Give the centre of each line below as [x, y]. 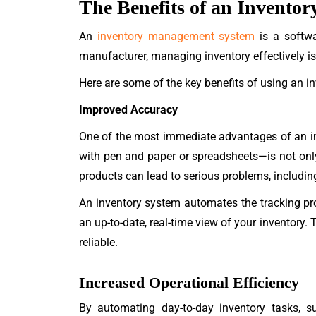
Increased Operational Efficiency [189, 282]
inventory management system [176, 36]
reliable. [98, 242]
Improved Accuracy [128, 110]
